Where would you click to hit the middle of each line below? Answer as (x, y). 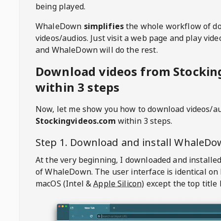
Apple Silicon (118, 184)
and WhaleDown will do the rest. (97, 50)
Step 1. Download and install (105, 142)
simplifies (104, 26)
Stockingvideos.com (76, 121)
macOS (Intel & (64, 184)
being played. (60, 6)
